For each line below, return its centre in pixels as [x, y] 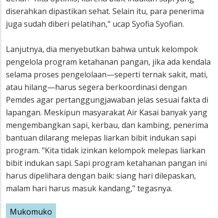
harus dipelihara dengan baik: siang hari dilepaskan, [101, 176]
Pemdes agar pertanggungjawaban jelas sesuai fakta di [107, 100]
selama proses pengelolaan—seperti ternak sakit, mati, [107, 75]
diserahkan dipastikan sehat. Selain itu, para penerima [105, 11]
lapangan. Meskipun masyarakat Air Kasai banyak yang [107, 113]
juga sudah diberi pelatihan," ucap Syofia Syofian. [95, 24]
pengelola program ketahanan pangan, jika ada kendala [108, 62]
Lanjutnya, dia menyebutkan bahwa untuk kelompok [102, 49]
